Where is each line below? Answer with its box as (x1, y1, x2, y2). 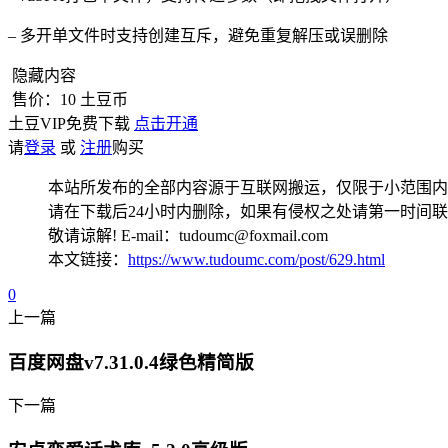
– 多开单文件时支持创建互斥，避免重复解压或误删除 (8, 26, 388, 44)
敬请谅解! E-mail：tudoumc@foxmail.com (48, 226, 328, 244)
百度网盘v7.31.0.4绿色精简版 (8, 351, 254, 373)
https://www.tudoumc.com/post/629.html (128, 250, 385, 268)
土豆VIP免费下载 (8, 114, 134, 132)
